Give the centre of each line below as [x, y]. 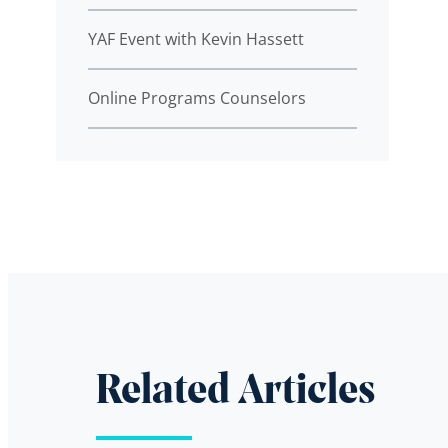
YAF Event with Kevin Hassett [196, 38]
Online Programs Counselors [197, 97]
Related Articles [236, 392]
